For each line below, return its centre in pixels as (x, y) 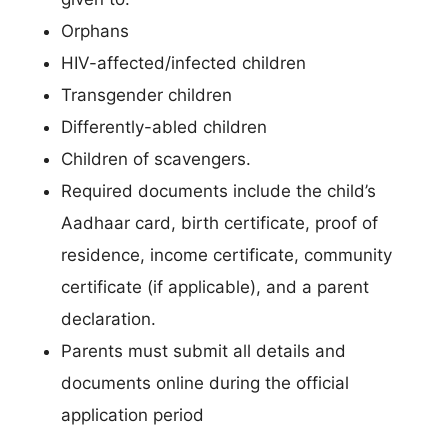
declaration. (108, 318)
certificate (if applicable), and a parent (215, 286)
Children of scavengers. (156, 158)
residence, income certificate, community (226, 254)
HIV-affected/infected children (183, 62)
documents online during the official (205, 382)
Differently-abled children (164, 126)
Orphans (95, 30)
